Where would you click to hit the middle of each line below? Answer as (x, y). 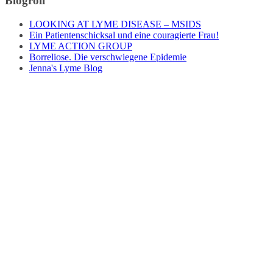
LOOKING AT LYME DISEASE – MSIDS (115, 24)
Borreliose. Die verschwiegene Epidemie (108, 57)
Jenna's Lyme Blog (66, 68)
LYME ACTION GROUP (81, 46)
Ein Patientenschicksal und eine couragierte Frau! (124, 35)
